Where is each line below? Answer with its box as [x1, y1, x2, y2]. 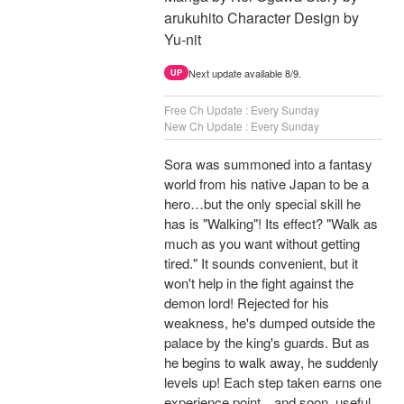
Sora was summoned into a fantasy [164, 154, 372, 174]
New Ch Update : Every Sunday [164, 118, 319, 134]
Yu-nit [164, 29, 201, 50]
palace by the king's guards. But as [164, 333, 370, 353]
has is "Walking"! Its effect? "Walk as [164, 214, 378, 234]
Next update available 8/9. [188, 66, 301, 81]
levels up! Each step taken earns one [164, 372, 381, 392]
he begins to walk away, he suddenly [164, 353, 379, 372]
